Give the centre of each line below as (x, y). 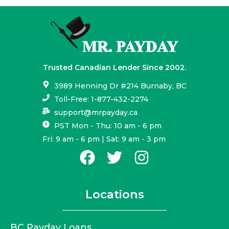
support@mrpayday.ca (96, 112)
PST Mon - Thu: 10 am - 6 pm (108, 125)
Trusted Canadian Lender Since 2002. (114, 68)
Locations (114, 194)
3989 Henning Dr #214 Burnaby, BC (120, 86)
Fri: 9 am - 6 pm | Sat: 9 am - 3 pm (104, 139)
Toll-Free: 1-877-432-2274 (101, 99)
